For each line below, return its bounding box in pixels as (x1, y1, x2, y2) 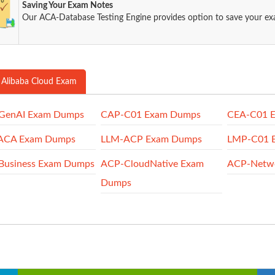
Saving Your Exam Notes (22, 1, 114, 10)
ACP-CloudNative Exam (100, 159, 204, 169)
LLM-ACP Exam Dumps (100, 134, 202, 144)
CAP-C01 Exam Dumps (100, 110, 201, 120)
